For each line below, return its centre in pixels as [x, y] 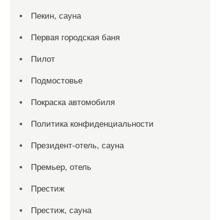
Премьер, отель [61, 167]
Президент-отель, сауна [77, 146]
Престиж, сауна [61, 210]
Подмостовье [57, 81]
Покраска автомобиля [73, 102]
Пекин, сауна [56, 16]
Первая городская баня [75, 38]
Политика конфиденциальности [92, 124]
